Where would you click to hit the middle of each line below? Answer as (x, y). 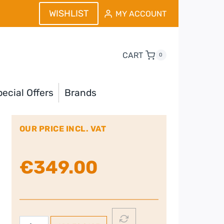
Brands (80, 92)
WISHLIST (68, 14)
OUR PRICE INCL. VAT (63, 128)
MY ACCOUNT (141, 13)
